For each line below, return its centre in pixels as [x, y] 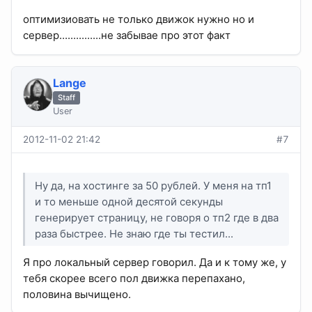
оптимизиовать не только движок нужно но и [139, 19]
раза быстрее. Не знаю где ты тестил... [134, 233]
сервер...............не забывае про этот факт [127, 36]
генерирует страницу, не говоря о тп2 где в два [157, 217]
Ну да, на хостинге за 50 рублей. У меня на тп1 [154, 185]
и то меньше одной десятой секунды [129, 201]
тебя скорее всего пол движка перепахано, [134, 278]
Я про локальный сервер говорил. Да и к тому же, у [155, 262]
